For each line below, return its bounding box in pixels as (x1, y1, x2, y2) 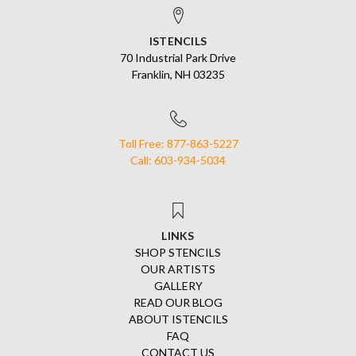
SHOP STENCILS (135, 245, 221, 259)
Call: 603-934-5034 (130, 153, 226, 168)
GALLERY (153, 278, 203, 292)
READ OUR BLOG (133, 295, 222, 309)
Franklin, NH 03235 (131, 67, 225, 81)
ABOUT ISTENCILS (128, 311, 228, 326)
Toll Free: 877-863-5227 (118, 137, 238, 151)
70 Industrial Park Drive (120, 50, 236, 64)
